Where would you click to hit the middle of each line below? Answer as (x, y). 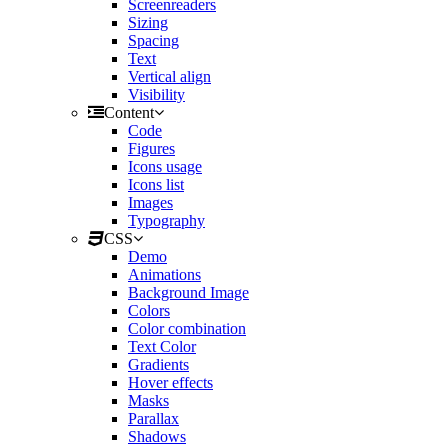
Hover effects (170, 382)
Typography (166, 220)
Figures (151, 148)
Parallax (153, 418)
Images (150, 202)
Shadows (157, 436)
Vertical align (169, 76)
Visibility (156, 94)
